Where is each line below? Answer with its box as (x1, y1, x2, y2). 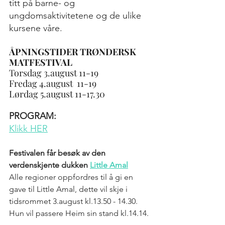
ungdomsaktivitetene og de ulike (9, 10, 144, 21)
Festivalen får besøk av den (9, 148, 107, 158)
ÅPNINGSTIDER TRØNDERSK (9, 46, 138, 58)
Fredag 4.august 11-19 (9, 77, 96, 89)
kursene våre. (9, 23, 62, 34)
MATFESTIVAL (9, 56, 72, 68)
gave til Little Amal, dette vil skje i (9, 184, 130, 194)
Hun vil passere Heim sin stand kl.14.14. (9, 208, 149, 218)
